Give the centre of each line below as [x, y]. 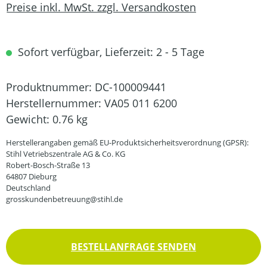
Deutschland [28, 188]
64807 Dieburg [31, 177]
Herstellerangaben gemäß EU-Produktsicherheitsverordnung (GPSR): [127, 143]
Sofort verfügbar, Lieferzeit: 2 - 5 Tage [110, 52]
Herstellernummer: [55, 103]
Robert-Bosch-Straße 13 [48, 165]
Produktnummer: [50, 87]
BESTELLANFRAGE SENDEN [133, 247]
